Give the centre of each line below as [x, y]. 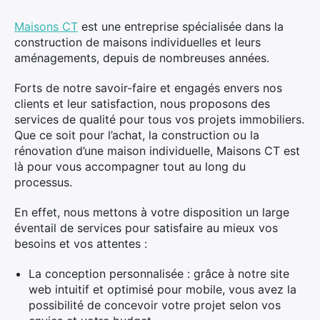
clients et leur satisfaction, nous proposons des [142, 104]
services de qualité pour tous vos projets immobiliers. [159, 119]
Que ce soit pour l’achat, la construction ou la [137, 135]
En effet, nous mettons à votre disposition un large [152, 212]
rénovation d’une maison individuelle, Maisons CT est [157, 151]
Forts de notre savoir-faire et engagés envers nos [148, 88]
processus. [43, 182]
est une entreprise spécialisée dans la [181, 26]
